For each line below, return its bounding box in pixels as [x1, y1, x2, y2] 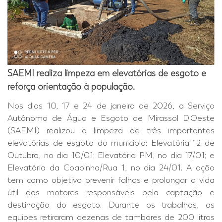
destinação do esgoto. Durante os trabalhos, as [7, 200, 215, 210]
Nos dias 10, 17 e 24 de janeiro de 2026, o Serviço [7, 101, 215, 111]
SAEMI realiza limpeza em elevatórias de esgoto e [7, 68, 206, 79]
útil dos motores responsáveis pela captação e [7, 188, 215, 198]
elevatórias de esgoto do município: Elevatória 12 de [7, 138, 215, 148]
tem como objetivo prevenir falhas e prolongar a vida [7, 175, 215, 185]
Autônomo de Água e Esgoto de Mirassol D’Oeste [7, 113, 215, 123]
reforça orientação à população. [7, 81, 135, 92]
